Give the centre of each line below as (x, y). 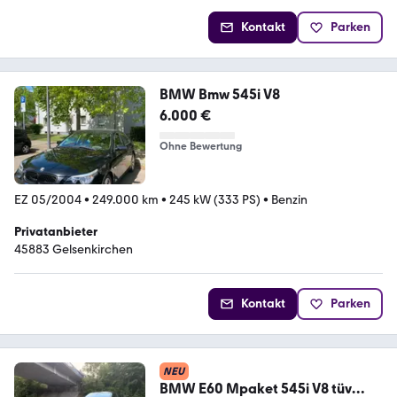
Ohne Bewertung (200, 146)
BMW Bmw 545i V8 (219, 94)
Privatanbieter (56, 231)
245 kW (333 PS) (215, 199)
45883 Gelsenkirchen (74, 249)
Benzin (289, 199)
